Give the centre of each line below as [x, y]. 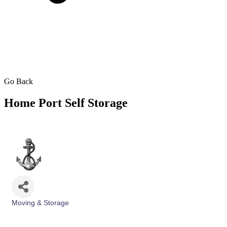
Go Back [18, 81]
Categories [28, 210]
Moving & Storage [40, 203]
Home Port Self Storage [66, 103]
